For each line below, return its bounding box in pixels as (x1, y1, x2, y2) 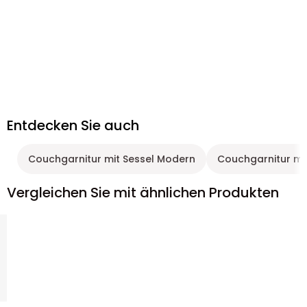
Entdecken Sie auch (7, 116, 139, 135)
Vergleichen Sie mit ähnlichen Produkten (7, 183, 279, 202)
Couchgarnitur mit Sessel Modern (28, 152, 195, 166)
